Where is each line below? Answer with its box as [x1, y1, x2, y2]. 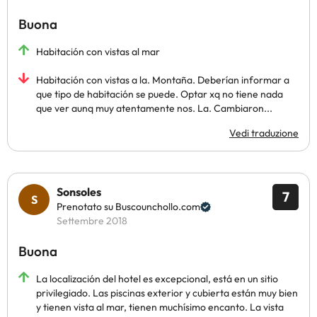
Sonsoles [57, 185, 101, 199]
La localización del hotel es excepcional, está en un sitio [36, 272, 278, 285]
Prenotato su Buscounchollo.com [57, 200, 200, 213]
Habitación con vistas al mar [36, 45, 160, 58]
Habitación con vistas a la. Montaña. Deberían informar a [36, 74, 289, 86]
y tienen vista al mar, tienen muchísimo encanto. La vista [36, 301, 284, 313]
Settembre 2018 [57, 214, 127, 227]
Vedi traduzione [229, 127, 299, 139]
